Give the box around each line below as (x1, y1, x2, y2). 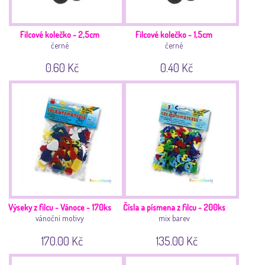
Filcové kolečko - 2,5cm (20, 28, 100, 40)
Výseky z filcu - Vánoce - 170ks (8, 202, 112, 213)
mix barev (158, 213, 190, 224)
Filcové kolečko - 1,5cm (135, 28, 213, 40)
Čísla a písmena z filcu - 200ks (122, 202, 225, 213)
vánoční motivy (35, 213, 85, 224)
